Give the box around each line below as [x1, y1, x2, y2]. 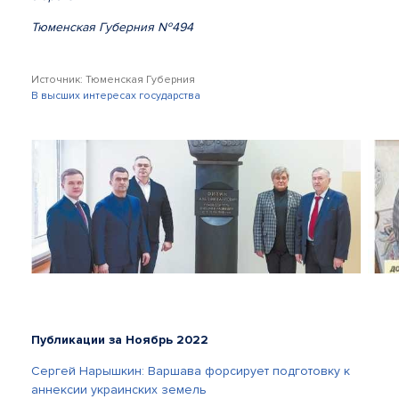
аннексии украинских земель [31, 382, 207, 397]
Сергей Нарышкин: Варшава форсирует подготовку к [31, 363, 350, 379]
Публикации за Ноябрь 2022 [31, 332, 208, 347]
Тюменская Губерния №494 [31, 20, 193, 35]
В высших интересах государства [31, 89, 200, 102]
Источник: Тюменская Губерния [31, 73, 195, 86]
